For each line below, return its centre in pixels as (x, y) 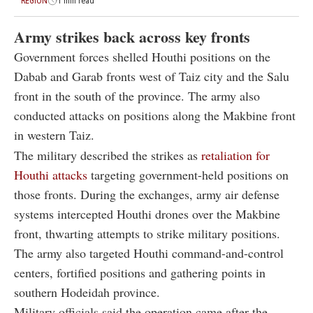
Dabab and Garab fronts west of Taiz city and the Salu (152, 76)
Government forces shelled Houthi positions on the (142, 56)
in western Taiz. (54, 134)
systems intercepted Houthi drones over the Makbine (147, 213)
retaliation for (235, 155)
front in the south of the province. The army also (137, 95)
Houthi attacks (51, 174)
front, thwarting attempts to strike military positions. (147, 233)
